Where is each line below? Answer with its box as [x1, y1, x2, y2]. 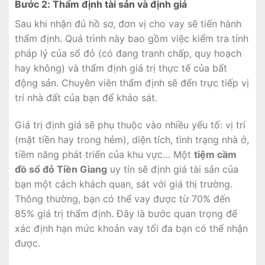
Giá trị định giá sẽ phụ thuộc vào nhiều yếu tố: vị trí [15, 119, 245, 131]
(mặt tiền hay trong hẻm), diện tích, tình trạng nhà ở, [15, 134, 249, 146]
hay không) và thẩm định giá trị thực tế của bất [15, 62, 227, 75]
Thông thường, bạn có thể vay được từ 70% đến [15, 193, 230, 205]
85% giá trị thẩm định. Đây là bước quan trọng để [15, 208, 237, 220]
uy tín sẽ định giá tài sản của [107, 163, 238, 176]
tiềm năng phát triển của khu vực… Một [15, 148, 194, 161]
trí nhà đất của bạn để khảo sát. [15, 92, 157, 104]
